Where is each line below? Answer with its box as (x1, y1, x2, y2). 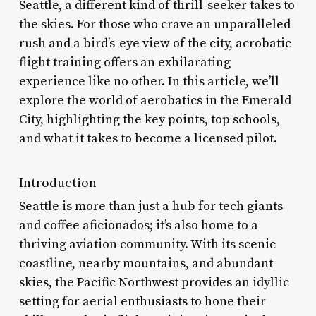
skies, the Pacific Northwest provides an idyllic (18, 274, 289, 291)
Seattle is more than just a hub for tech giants (18, 197, 283, 214)
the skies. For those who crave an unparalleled (18, 16, 291, 32)
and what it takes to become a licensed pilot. (18, 130, 277, 147)
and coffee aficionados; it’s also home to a (18, 217, 258, 233)
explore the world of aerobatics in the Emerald (18, 92, 291, 109)
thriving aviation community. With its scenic (18, 236, 276, 253)
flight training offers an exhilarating (18, 54, 231, 71)
